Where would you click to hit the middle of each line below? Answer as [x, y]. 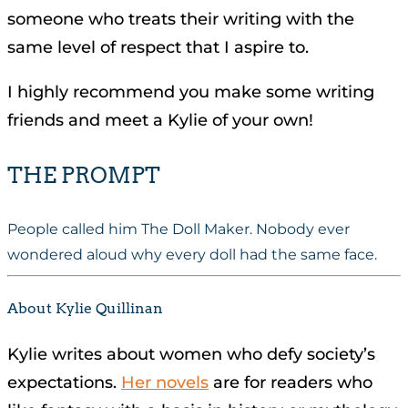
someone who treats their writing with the [181, 19]
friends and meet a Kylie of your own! [160, 120]
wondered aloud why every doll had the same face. [192, 254]
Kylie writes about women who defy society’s [191, 355]
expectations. [64, 383]
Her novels [165, 383]
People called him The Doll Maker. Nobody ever [178, 229]
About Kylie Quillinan [85, 309]
